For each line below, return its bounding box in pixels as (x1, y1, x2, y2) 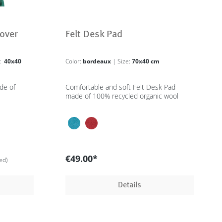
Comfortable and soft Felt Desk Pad (65, 82, 176, 92)
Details (118, 181, 142, 189)
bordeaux (83, 57, 113, 65)
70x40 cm (132, 57, 160, 65)
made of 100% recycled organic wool (65, 91, 179, 101)
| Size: (117, 57, 132, 65)
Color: (65, 57, 83, 65)
